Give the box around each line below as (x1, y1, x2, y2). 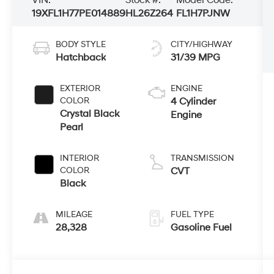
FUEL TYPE (170, 209, 214, 220)
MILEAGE (56, 209, 93, 220)
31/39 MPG (170, 51, 220, 64)
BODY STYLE (56, 39, 106, 50)
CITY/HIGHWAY (170, 39, 232, 50)
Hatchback (56, 51, 106, 64)
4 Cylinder (170, 95, 216, 108)
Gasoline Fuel (170, 221, 232, 234)
